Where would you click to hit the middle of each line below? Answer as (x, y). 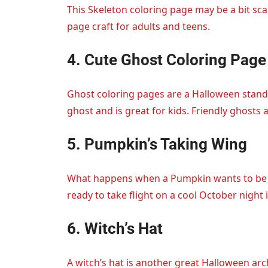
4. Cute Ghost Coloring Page (167, 60)
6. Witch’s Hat (115, 229)
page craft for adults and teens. (138, 27)
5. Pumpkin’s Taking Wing (157, 144)
